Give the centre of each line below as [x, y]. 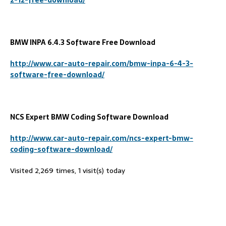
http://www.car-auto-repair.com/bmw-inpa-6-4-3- [102, 63]
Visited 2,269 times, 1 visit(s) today [68, 170]
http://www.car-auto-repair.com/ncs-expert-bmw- [102, 138]
